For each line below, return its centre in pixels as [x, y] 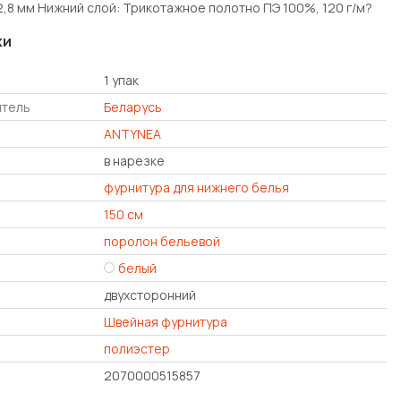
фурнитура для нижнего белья [196, 187]
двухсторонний [150, 294]
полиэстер [137, 348]
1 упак [121, 80]
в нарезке [134, 160]
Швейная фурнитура [166, 321]
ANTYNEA [132, 133]
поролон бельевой [162, 241]
